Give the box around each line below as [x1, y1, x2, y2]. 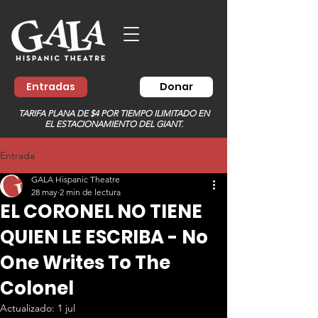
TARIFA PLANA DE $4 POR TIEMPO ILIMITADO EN [18, 108, 209, 119]
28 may [31, 187, 57, 197]
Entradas [26, 79, 75, 94]
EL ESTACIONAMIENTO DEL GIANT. [44, 119, 183, 129]
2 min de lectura [60, 187, 121, 197]
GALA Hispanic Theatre [31, 174, 120, 185]
